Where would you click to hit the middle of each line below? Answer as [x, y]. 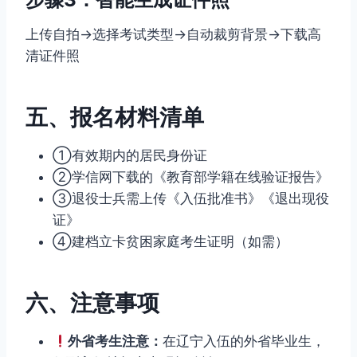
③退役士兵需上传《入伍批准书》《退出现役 [191, 199]
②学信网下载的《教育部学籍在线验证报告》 [191, 177]
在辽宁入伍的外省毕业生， [244, 341]
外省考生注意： [116, 341]
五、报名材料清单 [115, 118]
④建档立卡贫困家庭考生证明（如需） [171, 242]
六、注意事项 [92, 303]
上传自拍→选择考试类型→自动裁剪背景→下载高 [173, 35]
